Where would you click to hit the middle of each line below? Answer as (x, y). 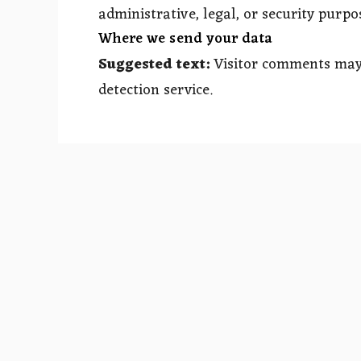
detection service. (156, 90)
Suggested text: (156, 64)
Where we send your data (186, 38)
